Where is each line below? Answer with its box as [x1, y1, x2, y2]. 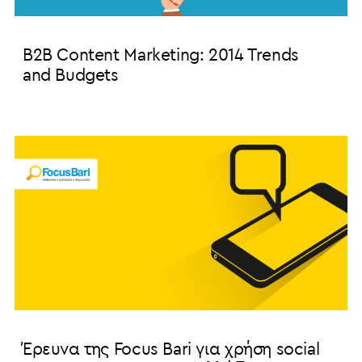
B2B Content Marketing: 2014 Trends [22, 47, 299, 65]
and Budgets [22, 67, 119, 85]
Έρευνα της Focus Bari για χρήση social [22, 341, 320, 359]
